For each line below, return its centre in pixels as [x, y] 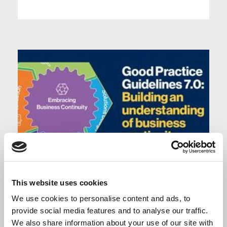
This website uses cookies [60, 182]
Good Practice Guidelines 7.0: [101, 171]
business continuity [75, 195]
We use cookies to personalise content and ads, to [101, 198]
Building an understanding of [98, 183]
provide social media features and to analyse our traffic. [110, 211]
